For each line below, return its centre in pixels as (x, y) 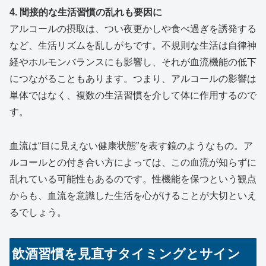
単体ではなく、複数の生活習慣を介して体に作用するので (133, 96)
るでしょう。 (38, 213)
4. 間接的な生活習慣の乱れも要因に (86, 12)
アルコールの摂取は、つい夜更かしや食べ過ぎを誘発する (133, 29)
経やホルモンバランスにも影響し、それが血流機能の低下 (133, 62)
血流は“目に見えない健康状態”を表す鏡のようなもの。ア (131, 146)
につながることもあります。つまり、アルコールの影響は (133, 79)
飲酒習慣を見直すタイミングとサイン (126, 254)
